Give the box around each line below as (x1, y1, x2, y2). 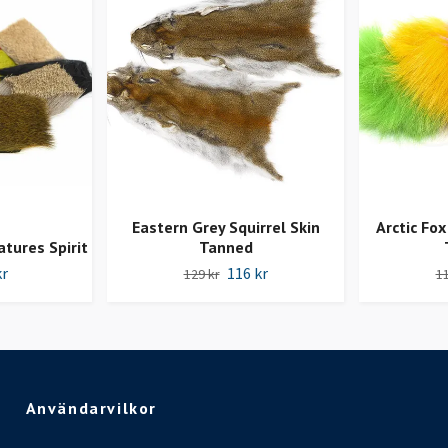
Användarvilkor (25, 397, 158, 418)
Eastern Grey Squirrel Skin (131, 216, 320, 237)
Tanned (198, 236, 253, 257)
